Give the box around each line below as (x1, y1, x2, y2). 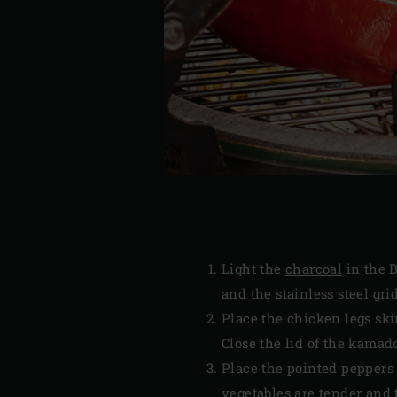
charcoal (285, 260, 343, 278)
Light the (222, 260, 286, 278)
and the (222, 284, 276, 303)
